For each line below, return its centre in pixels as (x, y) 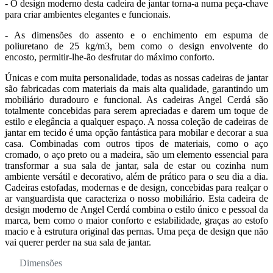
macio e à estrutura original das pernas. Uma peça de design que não (136, 231)
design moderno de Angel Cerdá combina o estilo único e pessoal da (136, 209)
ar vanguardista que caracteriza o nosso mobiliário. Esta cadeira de (136, 198)
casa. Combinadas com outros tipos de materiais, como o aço (136, 144)
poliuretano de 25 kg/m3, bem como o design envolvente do (136, 46)
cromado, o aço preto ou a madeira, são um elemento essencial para (136, 154)
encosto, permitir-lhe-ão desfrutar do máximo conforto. (110, 57)
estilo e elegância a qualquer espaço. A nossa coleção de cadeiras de (136, 122)
